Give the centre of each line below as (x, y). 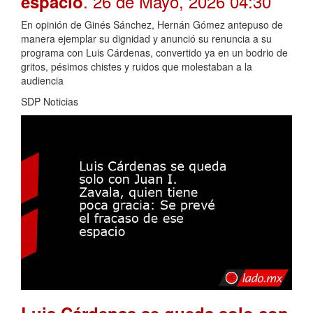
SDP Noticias (50, 102)
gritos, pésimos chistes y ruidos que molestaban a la (137, 67)
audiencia (42, 81)
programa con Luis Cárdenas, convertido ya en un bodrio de (154, 53)
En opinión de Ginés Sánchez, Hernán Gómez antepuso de (152, 25)
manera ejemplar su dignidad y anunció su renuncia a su (146, 39)
